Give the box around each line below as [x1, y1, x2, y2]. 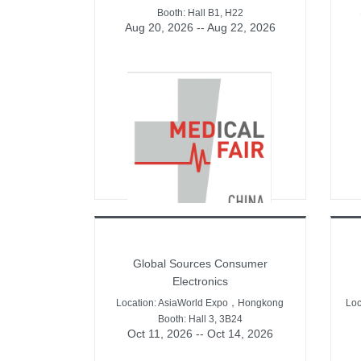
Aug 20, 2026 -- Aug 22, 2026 [124, 20, 276, 34]
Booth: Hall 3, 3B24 [157, 313, 243, 325]
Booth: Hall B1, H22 [156, 6, 243, 19]
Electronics [172, 274, 228, 288]
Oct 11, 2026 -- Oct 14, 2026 [127, 326, 273, 340]
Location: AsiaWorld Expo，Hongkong [116, 297, 284, 309]
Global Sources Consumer [132, 256, 268, 270]
